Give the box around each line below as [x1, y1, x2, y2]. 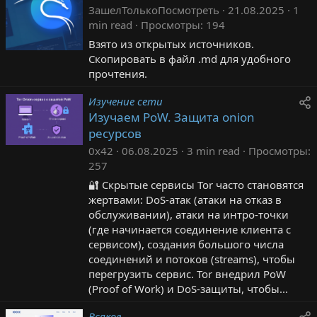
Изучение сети [88, 93, 163, 108]
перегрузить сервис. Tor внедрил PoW [88, 266, 286, 281]
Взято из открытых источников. [88, 36, 254, 51]
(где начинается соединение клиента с [88, 221, 291, 236]
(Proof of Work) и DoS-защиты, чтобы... [88, 281, 288, 296]
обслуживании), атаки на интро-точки [88, 207, 289, 221]
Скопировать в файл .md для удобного [88, 51, 291, 66]
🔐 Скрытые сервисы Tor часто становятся [88, 177, 304, 192]
